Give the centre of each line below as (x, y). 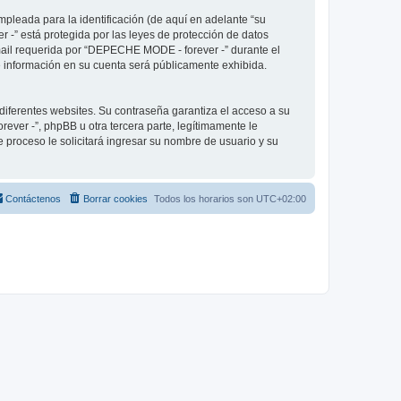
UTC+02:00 (281, 198)
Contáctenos (33, 198)
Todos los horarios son (205, 198)
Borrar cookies (115, 198)
